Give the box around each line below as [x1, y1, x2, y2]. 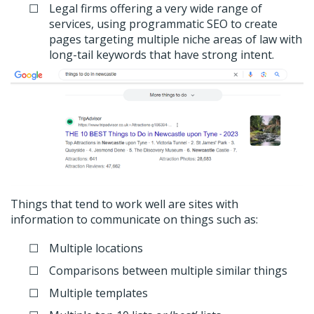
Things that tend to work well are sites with [11, 196, 238, 212]
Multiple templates [49, 285, 148, 301]
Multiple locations [49, 240, 143, 257]
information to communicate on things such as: [11, 211, 258, 227]
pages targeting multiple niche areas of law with [49, 31, 302, 47]
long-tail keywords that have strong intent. [49, 46, 274, 62]
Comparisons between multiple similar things [49, 263, 287, 279]
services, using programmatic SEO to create [49, 15, 278, 32]
